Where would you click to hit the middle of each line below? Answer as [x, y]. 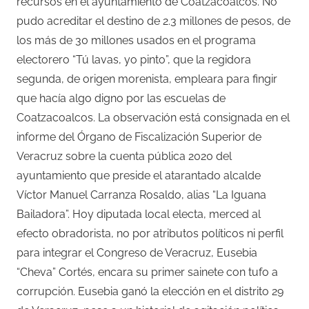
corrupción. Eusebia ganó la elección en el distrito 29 [150, 291]
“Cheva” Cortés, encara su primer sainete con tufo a [147, 272]
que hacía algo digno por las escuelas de [121, 98]
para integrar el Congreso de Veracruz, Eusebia [137, 252]
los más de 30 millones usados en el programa [136, 40]
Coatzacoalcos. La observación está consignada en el [153, 117]
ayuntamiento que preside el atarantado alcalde [139, 175]
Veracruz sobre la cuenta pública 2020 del [124, 156]
